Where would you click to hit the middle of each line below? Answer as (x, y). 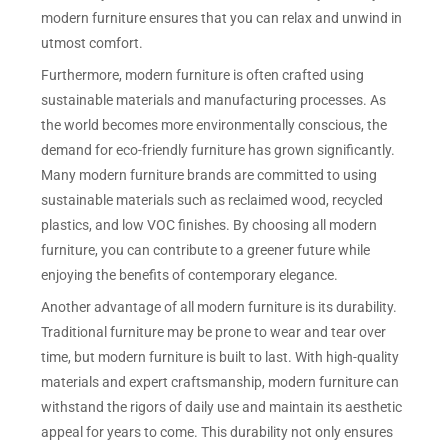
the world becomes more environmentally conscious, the (214, 124)
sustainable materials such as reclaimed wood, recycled (212, 199)
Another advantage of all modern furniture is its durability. (219, 306)
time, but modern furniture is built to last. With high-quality (220, 356)
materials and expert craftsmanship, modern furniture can (220, 381)
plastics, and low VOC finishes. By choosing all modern (209, 224)
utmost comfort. (92, 42)
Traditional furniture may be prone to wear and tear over (214, 331)
